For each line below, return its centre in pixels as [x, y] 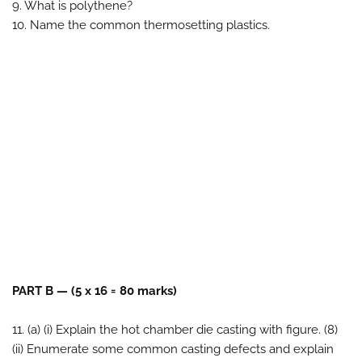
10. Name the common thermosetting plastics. [141, 25]
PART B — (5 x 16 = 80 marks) [96, 291]
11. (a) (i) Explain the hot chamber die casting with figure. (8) [175, 330]
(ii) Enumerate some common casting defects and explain [173, 349]
